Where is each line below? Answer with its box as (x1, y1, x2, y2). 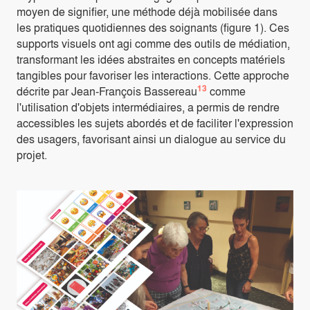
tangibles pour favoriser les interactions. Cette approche (17, 67, 289, 84)
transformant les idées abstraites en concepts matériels (17, 51, 285, 68)
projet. (17, 147, 47, 163)
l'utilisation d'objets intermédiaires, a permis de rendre (17, 99, 280, 116)
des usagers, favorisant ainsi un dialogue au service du (17, 131, 286, 147)
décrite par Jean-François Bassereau (17, 83, 197, 100)
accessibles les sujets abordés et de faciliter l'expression (17, 115, 293, 131)
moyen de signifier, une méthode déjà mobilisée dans (17, 3, 277, 20)
